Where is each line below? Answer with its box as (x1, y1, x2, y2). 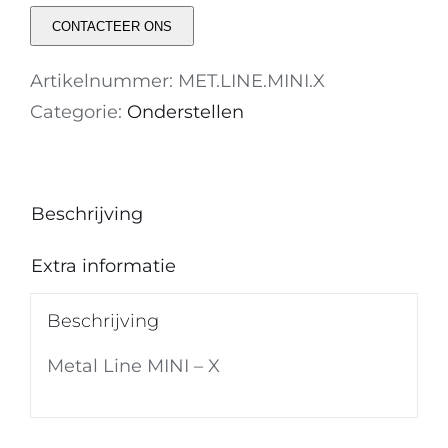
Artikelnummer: (30, 70, 178, 92)
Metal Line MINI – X (46, 354, 220, 377)
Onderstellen (127, 101, 244, 123)
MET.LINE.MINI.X (178, 70, 325, 92)
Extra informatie (31, 255, 176, 277)
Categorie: (30, 101, 127, 123)
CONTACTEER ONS (52, 18, 172, 34)
